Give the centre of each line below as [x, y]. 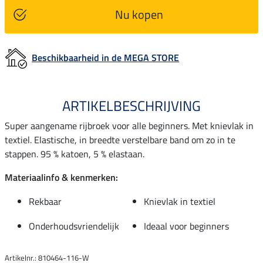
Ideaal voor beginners [186, 226]
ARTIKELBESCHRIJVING [131, 105]
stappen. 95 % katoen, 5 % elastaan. [75, 154]
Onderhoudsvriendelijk [74, 226]
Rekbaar [45, 201]
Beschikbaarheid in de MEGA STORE [105, 57]
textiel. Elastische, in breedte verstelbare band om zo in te [120, 139]
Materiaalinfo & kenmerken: [61, 177]
